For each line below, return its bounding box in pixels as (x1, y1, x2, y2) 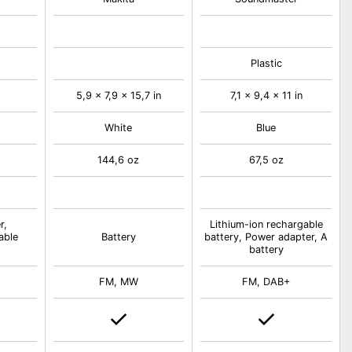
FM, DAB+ (242, 276, 291, 288)
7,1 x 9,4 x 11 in (229, 90, 302, 101)
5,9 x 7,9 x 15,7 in (75, 90, 161, 101)
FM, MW (98, 276, 138, 288)
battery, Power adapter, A (204, 231, 328, 243)
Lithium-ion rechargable (209, 218, 323, 230)
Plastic (250, 57, 282, 69)
